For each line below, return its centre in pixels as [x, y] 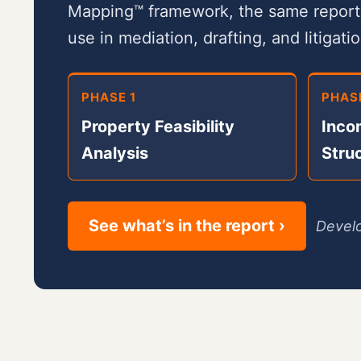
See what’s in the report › [187, 226]
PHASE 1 [109, 98]
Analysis [115, 154]
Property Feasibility [158, 127]
